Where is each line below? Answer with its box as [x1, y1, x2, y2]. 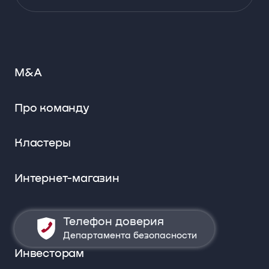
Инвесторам [14, 247, 84, 259]
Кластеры [14, 138, 71, 150]
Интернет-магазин [14, 173, 119, 185]
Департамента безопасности [63, 231, 198, 240]
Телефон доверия [63, 216, 165, 228]
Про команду [14, 102, 89, 114]
